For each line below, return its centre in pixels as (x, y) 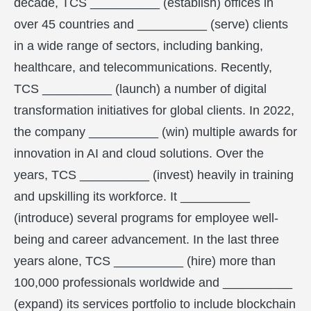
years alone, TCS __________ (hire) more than (145, 261)
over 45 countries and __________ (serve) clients (151, 24)
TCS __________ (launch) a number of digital (140, 89)
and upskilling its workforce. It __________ (132, 196)
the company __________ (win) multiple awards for (155, 132)
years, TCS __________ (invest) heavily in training (154, 175)
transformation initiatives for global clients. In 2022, (154, 110)
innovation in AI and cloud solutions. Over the (139, 153)
